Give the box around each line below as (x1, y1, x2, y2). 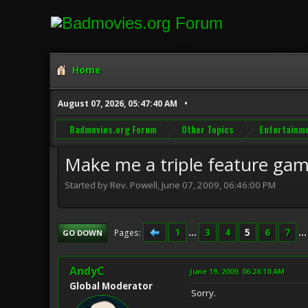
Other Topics (181, 122, 234, 136)
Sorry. (191, 286, 216, 299)
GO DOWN (63, 227, 102, 238)
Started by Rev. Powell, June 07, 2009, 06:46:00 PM (65, 178, 276, 191)
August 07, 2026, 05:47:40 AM (58, 98, 177, 110)
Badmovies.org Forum (69, 122, 157, 136)
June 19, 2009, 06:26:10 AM (190, 265, 285, 276)
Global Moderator (69, 279, 153, 292)
